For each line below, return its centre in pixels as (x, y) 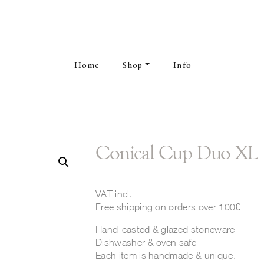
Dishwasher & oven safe (146, 242)
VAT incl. (114, 194)
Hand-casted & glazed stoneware (165, 230)
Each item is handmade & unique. (166, 255)
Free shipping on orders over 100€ (168, 207)
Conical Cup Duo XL (176, 153)
